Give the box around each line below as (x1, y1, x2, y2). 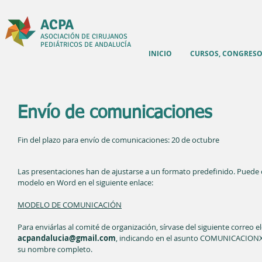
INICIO (149, 49, 172, 58)
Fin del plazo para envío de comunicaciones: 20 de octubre (18, 135, 219, 145)
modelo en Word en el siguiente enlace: (18, 177, 155, 188)
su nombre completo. (18, 244, 94, 254)
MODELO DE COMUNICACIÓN (18, 199, 122, 210)
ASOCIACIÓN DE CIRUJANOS (40, 32, 127, 41)
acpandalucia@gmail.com (18, 233, 116, 243)
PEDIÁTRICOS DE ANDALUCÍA (40, 40, 131, 49)
